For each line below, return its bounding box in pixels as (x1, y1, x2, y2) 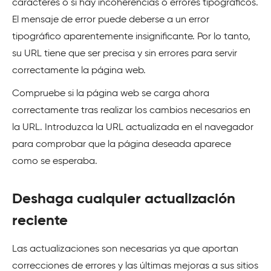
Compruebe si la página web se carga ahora (12, 88, 209, 99)
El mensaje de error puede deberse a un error (12, 15, 209, 25)
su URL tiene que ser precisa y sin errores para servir (12, 48, 237, 59)
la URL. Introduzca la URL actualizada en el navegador (12, 122, 253, 132)
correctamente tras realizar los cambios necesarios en (12, 105, 250, 116)
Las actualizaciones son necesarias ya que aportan (12, 244, 238, 254)
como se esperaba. (12, 156, 97, 166)
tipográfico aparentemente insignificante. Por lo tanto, (12, 31, 250, 42)
